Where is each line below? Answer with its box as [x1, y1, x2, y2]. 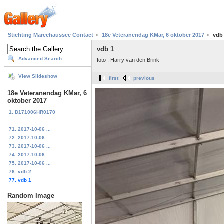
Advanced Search [18, 56, 62, 62]
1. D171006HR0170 [9, 109, 55, 115]
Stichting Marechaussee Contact [8, 32, 93, 38]
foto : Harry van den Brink [97, 56, 159, 63]
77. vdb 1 [9, 177, 31, 183]
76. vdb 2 [9, 168, 31, 174]
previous [133, 75, 155, 81]
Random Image [7, 191, 54, 199]
